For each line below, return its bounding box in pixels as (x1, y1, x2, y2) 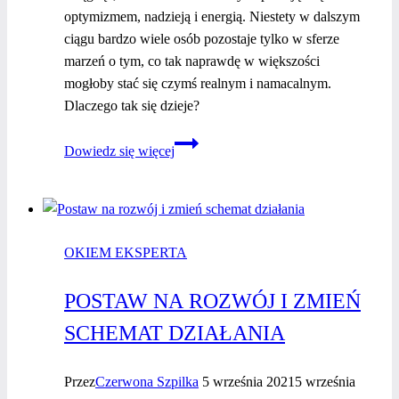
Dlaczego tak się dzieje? (64, 98, 199, 114)
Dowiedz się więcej (64, 143, 175, 159)
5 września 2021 (202, 374, 295, 390)
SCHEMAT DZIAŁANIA (64, 322, 285, 346)
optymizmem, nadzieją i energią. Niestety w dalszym (64, 9, 360, 25)
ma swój (174, 178, 221, 194)
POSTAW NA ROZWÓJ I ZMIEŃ (64, 289, 361, 313)
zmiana (174, 156, 214, 172)
